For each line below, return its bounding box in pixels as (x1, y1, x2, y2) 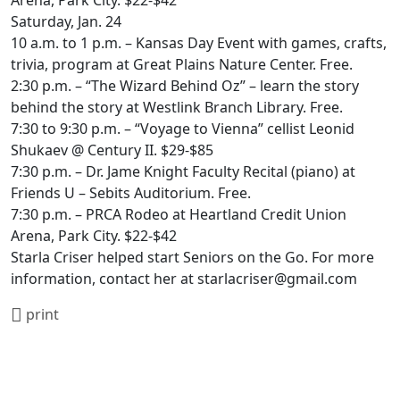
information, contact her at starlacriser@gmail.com (11, 269, 357, 288)
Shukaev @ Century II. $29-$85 (11, 140, 213, 160)
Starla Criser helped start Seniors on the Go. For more (11, 247, 374, 267)
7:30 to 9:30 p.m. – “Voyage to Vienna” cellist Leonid (11, 119, 354, 138)
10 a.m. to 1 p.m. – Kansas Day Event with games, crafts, (11, 33, 387, 53)
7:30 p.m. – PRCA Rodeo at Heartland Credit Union (11, 204, 346, 224)
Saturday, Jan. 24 (11, 12, 121, 31)
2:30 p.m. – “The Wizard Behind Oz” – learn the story (11, 76, 359, 96)
